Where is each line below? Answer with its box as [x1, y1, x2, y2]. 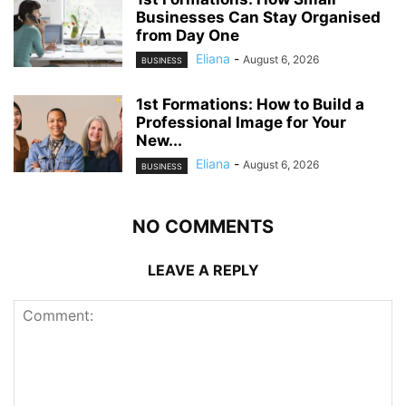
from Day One [136, 26, 239, 45]
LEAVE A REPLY [147, 260, 259, 279]
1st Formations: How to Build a [136, 95, 364, 114]
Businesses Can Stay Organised [136, 8, 381, 27]
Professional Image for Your [136, 113, 346, 132]
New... [136, 131, 182, 150]
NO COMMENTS [132, 215, 274, 237]
